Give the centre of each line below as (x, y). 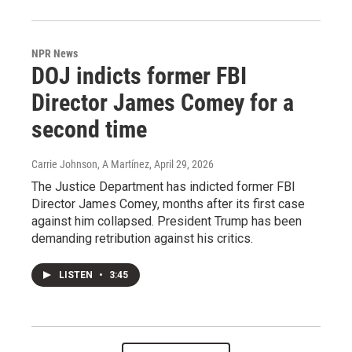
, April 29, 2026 (181, 164)
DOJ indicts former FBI (139, 75)
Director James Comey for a (163, 102)
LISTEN (77, 275)
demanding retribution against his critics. (142, 238)
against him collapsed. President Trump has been (167, 221)
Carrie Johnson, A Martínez (90, 164)
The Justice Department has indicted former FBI (163, 186)
